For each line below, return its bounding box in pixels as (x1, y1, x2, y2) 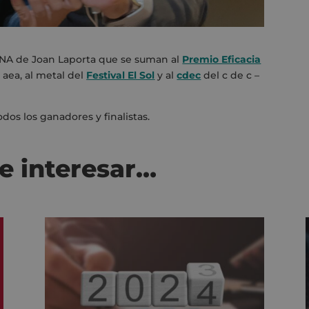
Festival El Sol (86, 68, 155, 81)
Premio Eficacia (182, 52, 261, 66)
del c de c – (201, 68, 260, 81)
